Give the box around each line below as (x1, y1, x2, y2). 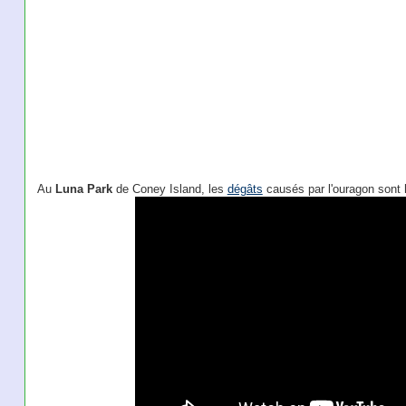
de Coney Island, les (111, 182, 227, 196)
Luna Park (54, 182, 112, 196)
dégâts (227, 182, 263, 196)
